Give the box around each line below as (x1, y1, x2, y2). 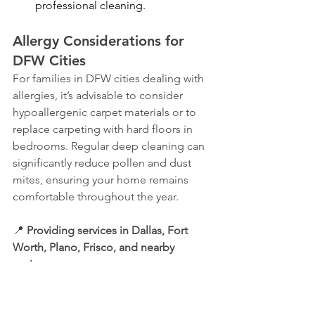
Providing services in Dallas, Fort (27, 224, 191, 238)
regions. (13, 257, 53, 271)
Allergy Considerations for (13, 32, 188, 50)
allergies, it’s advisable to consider (13, 89, 186, 103)
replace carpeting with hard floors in (13, 122, 195, 136)
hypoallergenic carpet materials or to (13, 105, 199, 120)
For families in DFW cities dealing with (13, 72, 207, 86)
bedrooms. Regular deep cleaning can (13, 139, 207, 153)
